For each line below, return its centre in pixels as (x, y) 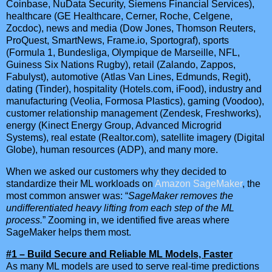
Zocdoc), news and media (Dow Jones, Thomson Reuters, (131, 29)
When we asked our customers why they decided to (116, 172)
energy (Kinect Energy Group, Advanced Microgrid (114, 126)
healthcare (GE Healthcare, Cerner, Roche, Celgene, (119, 16)
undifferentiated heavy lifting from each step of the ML (120, 208)
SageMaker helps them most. (69, 233)
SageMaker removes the (181, 196)
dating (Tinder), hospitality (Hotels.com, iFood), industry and (134, 89)
